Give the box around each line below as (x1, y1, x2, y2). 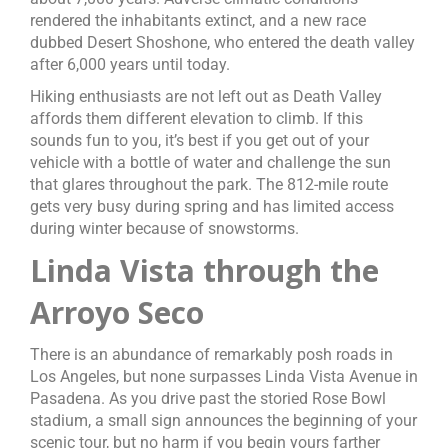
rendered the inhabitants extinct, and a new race (30, 11, 366, 30)
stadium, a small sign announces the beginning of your (30, 411, 417, 430)
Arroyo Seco (30, 292, 204, 333)
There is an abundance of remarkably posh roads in (30, 345, 393, 364)
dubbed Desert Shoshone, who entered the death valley (30, 33, 415, 52)
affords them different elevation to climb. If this (30, 109, 363, 128)
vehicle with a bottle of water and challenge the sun (30, 153, 391, 172)
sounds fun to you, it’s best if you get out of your (30, 131, 369, 150)
